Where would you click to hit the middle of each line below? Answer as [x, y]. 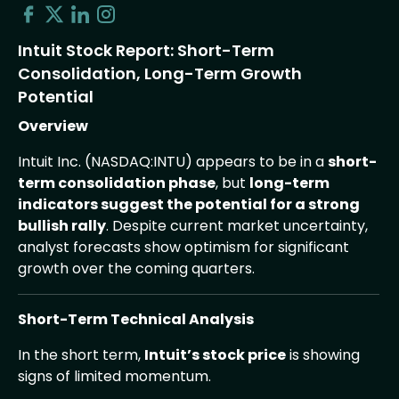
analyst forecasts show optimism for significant [184, 247]
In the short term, [81, 354]
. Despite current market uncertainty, [237, 225]
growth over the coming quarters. [137, 268]
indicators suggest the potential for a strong [189, 204]
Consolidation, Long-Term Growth [160, 73]
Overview [53, 126]
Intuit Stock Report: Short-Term [147, 50]
